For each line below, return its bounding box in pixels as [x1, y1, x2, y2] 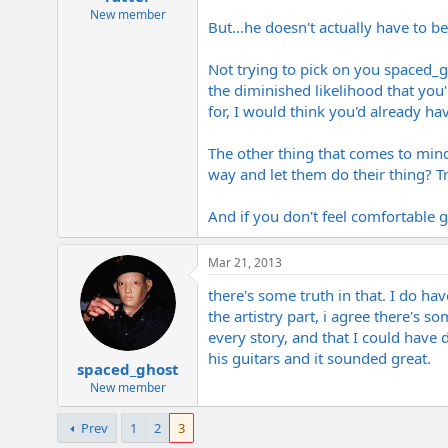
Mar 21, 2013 [208, 254, 282, 272]
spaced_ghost [76, 358, 179, 379]
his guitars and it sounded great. [208, 348, 431, 369]
